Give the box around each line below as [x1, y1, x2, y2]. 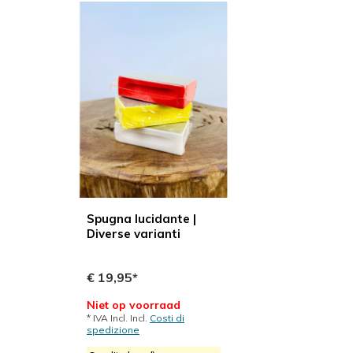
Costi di [150, 311, 184, 324]
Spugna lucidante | [87, 210, 196, 226]
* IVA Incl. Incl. [87, 311, 150, 324]
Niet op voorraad [87, 297, 180, 312]
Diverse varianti [87, 225, 180, 241]
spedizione [87, 323, 139, 336]
